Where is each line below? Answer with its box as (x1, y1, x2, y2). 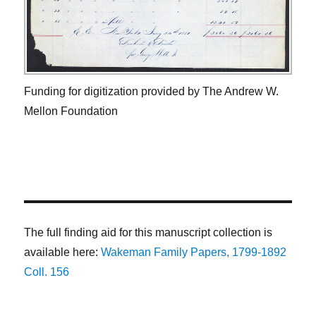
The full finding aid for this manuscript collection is (24, 226, 273, 238)
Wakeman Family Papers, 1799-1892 (101, 245, 287, 258)
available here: (24, 245, 102, 258)
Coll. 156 (24, 265, 70, 278)
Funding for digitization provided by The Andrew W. (24, 85, 279, 97)
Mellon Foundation (24, 104, 119, 117)
